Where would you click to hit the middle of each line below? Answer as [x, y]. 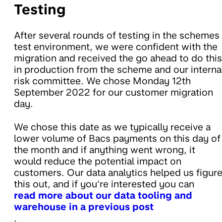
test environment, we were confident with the [116, 47]
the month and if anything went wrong [99, 150]
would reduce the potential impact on [98, 162]
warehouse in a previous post [84, 207]
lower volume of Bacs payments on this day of [117, 139]
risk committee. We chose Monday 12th [102, 81]
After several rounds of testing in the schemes [117, 36]
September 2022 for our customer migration [113, 93]
